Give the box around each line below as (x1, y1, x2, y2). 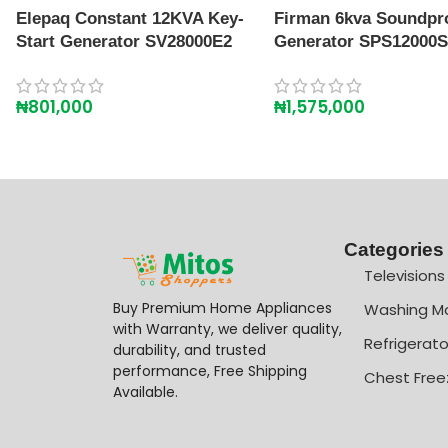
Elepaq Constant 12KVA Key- (16, 8, 244, 28)
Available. (112, 381, 178, 402)
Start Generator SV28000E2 (16, 31, 232, 51)
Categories (344, 238, 445, 260)
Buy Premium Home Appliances (112, 297, 332, 318)
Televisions (364, 264, 446, 286)
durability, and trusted (112, 339, 266, 360)
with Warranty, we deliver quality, (112, 318, 342, 339)
